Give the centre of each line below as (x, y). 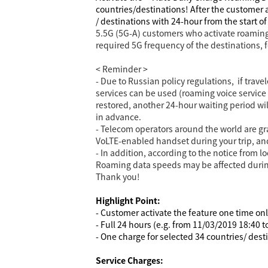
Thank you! (118, 177)
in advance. (118, 117)
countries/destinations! (142, 9)
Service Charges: (130, 261)
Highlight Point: (128, 201)
